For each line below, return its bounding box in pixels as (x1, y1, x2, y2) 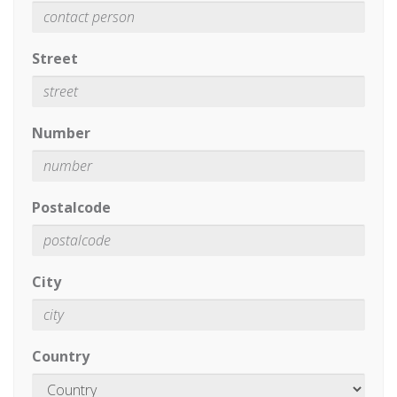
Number (32, 123, 90, 144)
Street (32, 49, 78, 69)
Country (32, 346, 90, 367)
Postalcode (32, 198, 111, 218)
